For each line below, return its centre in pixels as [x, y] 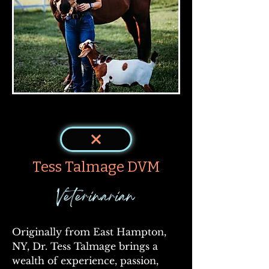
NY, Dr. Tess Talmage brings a [86, 246]
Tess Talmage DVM [96, 167]
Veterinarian [96, 198]
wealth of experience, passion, [87, 261]
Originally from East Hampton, [91, 232]
